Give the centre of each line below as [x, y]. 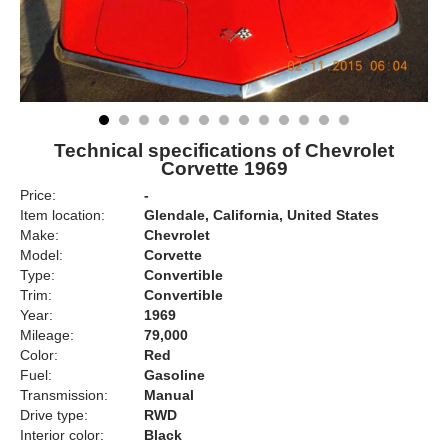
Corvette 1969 [224, 168]
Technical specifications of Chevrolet [224, 150]
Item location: [62, 215]
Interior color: [62, 435]
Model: [41, 255]
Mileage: [47, 335]
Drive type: [54, 415]
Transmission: [64, 395]
